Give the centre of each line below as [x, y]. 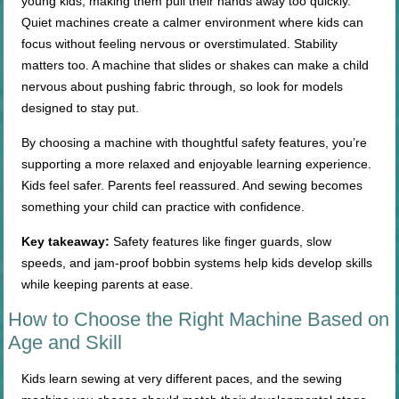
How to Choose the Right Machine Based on [199, 320]
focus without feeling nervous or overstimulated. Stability [180, 44]
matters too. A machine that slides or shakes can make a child [195, 65]
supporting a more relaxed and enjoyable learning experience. [197, 164]
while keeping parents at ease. [108, 285]
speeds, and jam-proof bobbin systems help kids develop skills [197, 263]
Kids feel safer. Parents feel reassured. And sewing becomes [192, 186]
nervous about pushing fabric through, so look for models [183, 87]
